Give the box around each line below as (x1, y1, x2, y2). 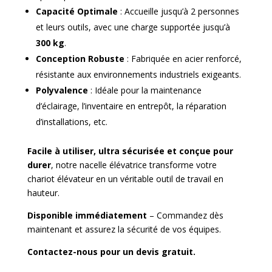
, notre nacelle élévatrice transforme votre (50, 159, 217, 171)
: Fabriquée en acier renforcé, (124, 53, 242, 65)
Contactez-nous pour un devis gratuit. (27, 246, 195, 258)
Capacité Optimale (35, 5, 118, 18)
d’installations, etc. (35, 116, 107, 128)
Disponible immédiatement (27, 209, 147, 222)
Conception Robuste (35, 53, 124, 65)
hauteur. (27, 187, 59, 199)
